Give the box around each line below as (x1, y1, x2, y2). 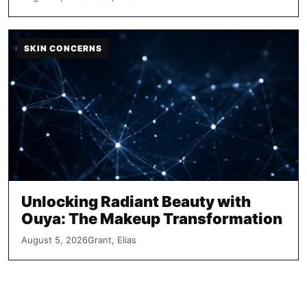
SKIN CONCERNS (24, 42, 102, 53)
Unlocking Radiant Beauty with (21, 192, 251, 210)
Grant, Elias (88, 234, 136, 245)
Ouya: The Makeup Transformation (21, 209, 282, 228)
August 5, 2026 (21, 234, 88, 245)
